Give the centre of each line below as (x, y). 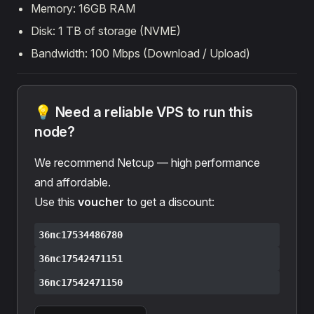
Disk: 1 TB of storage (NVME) (106, 31)
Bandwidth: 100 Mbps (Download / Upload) (141, 53)
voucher (101, 202)
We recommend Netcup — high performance (147, 163)
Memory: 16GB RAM (83, 8)
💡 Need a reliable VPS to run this (144, 112)
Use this (56, 202)
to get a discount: (169, 202)
